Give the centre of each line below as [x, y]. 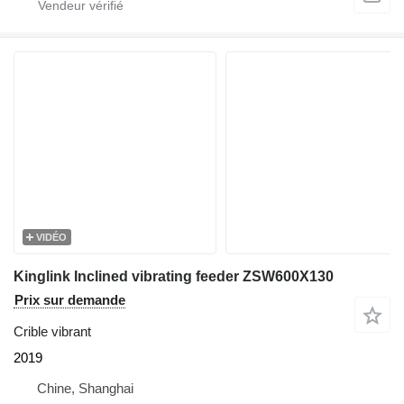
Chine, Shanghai [85, 389]
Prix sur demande [70, 300]
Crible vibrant [52, 332]
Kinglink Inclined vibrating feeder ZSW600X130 [174, 277]
